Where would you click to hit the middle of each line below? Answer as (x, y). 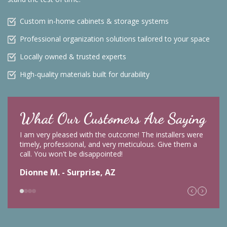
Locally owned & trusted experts (73, 56)
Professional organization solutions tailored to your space (115, 39)
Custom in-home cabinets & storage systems (94, 21)
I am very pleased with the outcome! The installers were (111, 134)
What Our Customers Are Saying (113, 118)
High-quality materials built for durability (85, 74)
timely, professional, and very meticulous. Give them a (108, 144)
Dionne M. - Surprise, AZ (68, 172)
